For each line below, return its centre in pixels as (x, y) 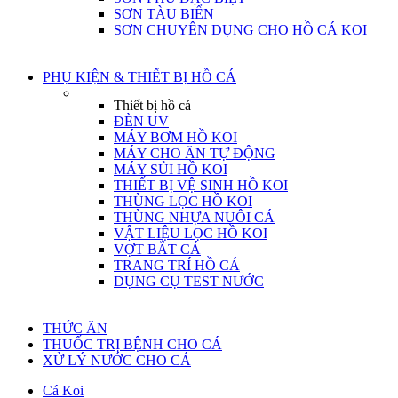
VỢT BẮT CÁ (157, 249)
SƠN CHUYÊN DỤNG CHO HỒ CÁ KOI (240, 29)
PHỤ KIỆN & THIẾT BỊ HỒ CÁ (139, 76)
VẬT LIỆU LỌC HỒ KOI (191, 233)
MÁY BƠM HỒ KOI (175, 137)
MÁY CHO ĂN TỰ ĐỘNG (195, 153)
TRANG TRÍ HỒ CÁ (177, 265)
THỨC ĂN (75, 328)
